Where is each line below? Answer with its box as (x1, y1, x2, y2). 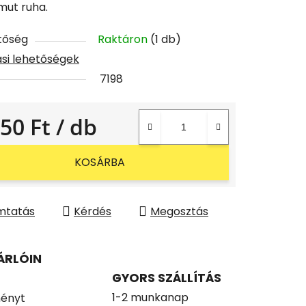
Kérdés (74, 203, 111, 219)
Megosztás (150, 203, 208, 219)
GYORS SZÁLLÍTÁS (112, 269, 221, 286)
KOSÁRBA (74, 154, 125, 170)
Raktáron (98, 31, 150, 47)
